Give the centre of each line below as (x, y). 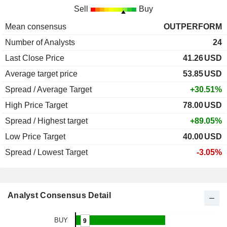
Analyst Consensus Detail (59, 196)
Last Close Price (35, 58)
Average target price (41, 74)
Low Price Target (35, 137)
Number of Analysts (40, 43)
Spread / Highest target (46, 121)
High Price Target (36, 105)
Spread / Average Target (48, 90)
